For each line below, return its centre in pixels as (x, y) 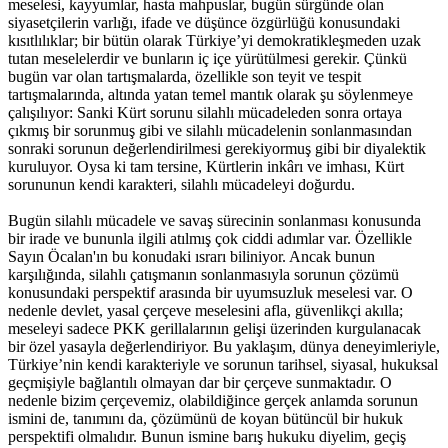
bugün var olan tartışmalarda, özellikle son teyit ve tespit (184, 76)
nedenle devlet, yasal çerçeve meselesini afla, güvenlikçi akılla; (205, 310)
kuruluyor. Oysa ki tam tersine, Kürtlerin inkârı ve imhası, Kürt (206, 166)
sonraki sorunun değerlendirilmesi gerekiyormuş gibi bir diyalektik (217, 148)
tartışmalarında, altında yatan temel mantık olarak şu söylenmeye (210, 94)
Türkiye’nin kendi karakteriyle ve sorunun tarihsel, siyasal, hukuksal (223, 364)
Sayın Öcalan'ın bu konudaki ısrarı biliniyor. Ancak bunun (191, 256)
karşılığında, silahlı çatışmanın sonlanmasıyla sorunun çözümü (203, 274)
